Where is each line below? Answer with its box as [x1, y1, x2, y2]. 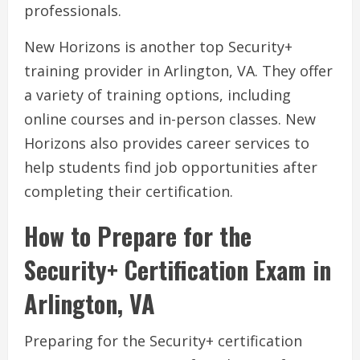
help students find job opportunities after [24, 157, 317, 178]
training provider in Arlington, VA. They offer [24, 61, 333, 81]
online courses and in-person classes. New [24, 109, 316, 129]
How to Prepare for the [24, 218, 252, 255]
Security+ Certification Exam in [24, 252, 331, 288]
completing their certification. [24, 182, 233, 202]
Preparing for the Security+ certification [24, 331, 302, 351]
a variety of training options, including [24, 85, 291, 105]
